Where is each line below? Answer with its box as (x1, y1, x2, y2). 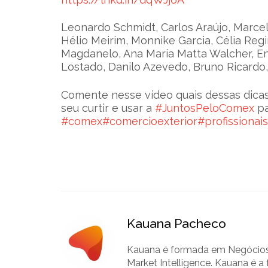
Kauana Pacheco (127, 215, 227, 231)
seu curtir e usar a (61, 102, 156, 115)
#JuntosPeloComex (155, 102, 255, 115)
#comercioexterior (102, 115, 198, 128)
